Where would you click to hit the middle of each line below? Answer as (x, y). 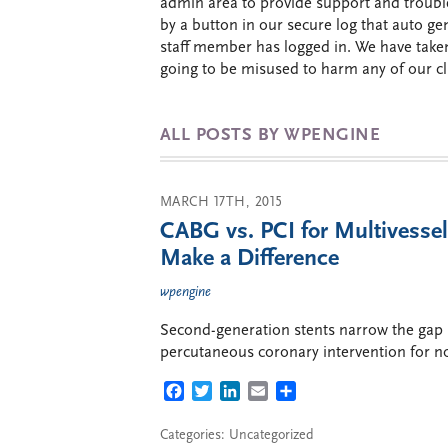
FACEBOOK (223, 392)
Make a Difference (249, 258)
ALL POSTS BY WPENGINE (270, 135)
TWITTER (244, 392)
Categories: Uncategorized (237, 435)
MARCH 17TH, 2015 (221, 202)
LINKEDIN (275, 392)
